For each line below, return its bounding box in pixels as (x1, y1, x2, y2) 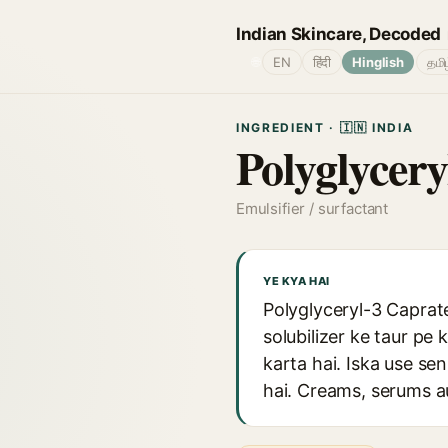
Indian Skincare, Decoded (236, 23, 441, 44)
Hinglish (352, 54, 404, 70)
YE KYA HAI (263, 274, 330, 288)
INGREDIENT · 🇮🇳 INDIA (236, 120, 414, 135)
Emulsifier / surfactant (236, 199, 389, 218)
